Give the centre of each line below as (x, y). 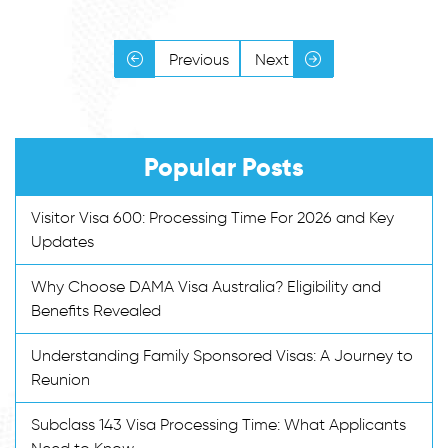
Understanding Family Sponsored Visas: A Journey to (222, 355)
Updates (62, 241)
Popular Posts (224, 167)
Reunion (60, 379)
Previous (197, 59)
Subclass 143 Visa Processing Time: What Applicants (218, 424)
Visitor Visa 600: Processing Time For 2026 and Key (212, 217)
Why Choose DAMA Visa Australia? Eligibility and (206, 286)
